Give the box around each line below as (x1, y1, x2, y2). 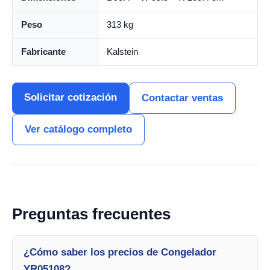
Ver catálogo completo (25, 124, 132, 135)
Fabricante (21, 46, 66, 57)
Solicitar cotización (24, 92, 117, 103)
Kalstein (107, 46, 138, 57)
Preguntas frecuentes (12, 205, 171, 223)
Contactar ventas (142, 92, 223, 104)
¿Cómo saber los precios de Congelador (24, 246, 216, 258)
